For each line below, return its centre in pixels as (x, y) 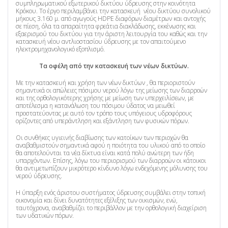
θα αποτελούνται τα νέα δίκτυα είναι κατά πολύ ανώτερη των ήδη (105, 153)
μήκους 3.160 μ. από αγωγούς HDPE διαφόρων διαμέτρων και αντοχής (111, 19)
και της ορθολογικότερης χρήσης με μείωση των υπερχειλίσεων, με (105, 98)
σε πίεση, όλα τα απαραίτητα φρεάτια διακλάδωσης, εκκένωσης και (106, 26)
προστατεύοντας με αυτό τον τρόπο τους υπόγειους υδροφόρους (104, 113)
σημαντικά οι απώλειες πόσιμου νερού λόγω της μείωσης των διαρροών (111, 91)
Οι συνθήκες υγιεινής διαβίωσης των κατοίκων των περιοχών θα (102, 138)
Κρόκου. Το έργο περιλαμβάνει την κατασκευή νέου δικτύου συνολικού (113, 11)
